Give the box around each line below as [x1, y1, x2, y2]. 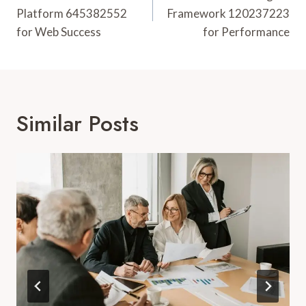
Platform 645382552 [16, 5, 127, 20]
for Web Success [16, 24, 101, 39]
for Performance [203, 24, 290, 39]
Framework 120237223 [167, 5, 290, 20]
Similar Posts [16, 107, 139, 139]
